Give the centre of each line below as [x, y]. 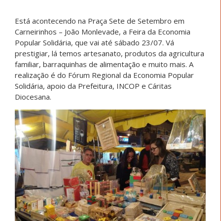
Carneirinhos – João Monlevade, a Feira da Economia [103, 31]
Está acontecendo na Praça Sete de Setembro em [100, 20]
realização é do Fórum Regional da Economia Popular [104, 75]
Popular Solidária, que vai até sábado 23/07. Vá [94, 42]
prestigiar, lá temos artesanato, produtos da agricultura [110, 53]
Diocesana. [33, 96]
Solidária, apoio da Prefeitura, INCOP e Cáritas [93, 86]
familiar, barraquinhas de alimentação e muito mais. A [104, 64]
